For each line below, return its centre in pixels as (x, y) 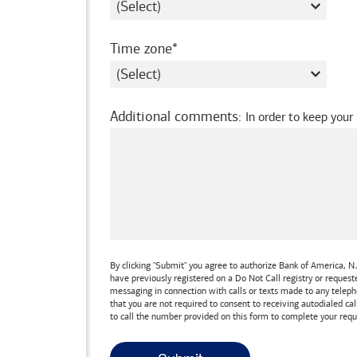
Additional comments (174, 116)
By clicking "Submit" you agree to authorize (194, 265)
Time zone (141, 49)
